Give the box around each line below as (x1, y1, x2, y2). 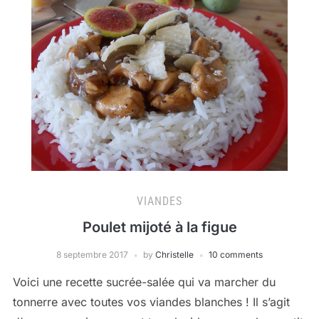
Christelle (155, 249, 194, 260)
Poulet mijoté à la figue (82, 219, 237, 236)
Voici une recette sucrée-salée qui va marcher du (12, 275, 276, 289)
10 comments (209, 249, 263, 260)
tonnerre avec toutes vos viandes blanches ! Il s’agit (12, 295, 290, 309)
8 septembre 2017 (56, 249, 128, 260)
